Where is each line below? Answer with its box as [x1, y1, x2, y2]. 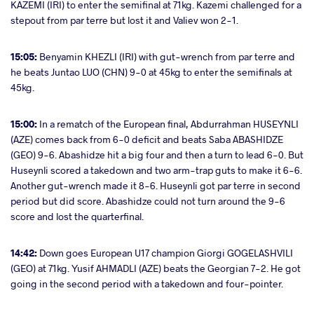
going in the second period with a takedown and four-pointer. [11, 277, 283, 291]
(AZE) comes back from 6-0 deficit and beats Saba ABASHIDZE [11, 132, 283, 146]
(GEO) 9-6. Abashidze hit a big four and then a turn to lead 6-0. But [11, 148, 303, 162]
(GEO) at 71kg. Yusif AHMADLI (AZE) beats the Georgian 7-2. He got [11, 261, 301, 275]
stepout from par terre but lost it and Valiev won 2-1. [11, 13, 238, 27]
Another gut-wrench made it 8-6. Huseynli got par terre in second [11, 179, 301, 193]
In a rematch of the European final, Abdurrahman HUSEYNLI [39, 117, 299, 131]
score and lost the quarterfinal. [11, 210, 148, 224]
